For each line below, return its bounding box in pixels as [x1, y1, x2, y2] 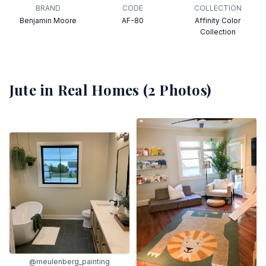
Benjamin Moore [20, 16, 77, 25]
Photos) [156, 80, 211, 99]
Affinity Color [195, 16, 241, 25]
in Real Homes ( [36, 80, 148, 99]
